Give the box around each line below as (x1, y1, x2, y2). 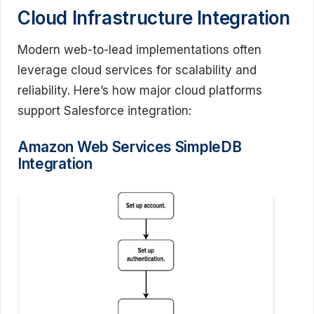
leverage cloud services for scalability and (18, 62, 257, 77)
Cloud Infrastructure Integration (18, 6, 290, 29)
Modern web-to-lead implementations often (18, 42, 261, 57)
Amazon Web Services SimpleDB (18, 138, 242, 156)
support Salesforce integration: (18, 103, 191, 118)
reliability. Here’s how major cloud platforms (18, 83, 262, 97)
